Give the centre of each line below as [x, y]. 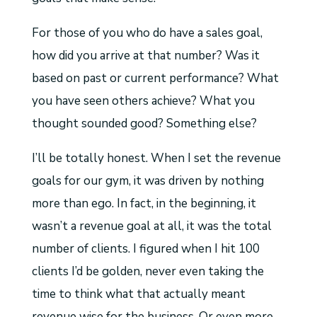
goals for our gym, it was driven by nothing [148, 181]
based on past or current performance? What [155, 78]
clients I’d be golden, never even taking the [148, 271]
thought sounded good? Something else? [144, 123]
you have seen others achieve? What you [143, 101]
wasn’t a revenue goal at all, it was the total [151, 226]
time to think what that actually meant [138, 294]
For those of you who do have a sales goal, [147, 33]
